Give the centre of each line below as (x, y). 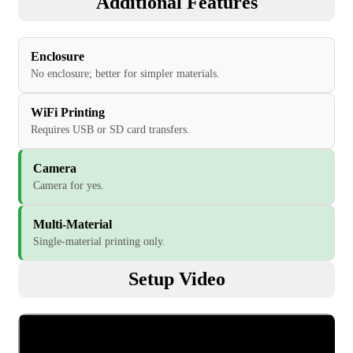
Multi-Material (72, 225)
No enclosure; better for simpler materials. (125, 74)
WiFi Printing (68, 113)
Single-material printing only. (99, 242)
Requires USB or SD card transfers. (110, 130)
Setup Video (176, 279)
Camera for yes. (69, 186)
